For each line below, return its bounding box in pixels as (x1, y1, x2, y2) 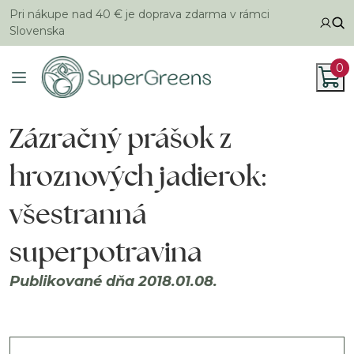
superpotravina (9, 233, 202, 269)
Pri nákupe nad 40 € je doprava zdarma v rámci (9, 7, 269, 21)
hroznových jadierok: (9, 157, 265, 194)
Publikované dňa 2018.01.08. (9, 273, 217, 290)
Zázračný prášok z (9, 119, 232, 156)
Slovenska (9, 24, 65, 38)
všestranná (9, 195, 147, 232)
